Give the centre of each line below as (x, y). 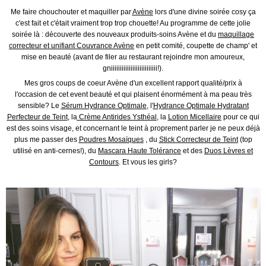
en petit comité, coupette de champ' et (196, 46)
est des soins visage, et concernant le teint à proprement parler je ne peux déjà (133, 128)
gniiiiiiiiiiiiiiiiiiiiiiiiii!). (133, 69)
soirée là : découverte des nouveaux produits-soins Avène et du (115, 35)
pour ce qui (240, 117)
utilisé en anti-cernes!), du (56, 151)
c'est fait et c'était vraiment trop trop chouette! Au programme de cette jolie (133, 23)
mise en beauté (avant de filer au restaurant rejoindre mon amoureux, (133, 57)
